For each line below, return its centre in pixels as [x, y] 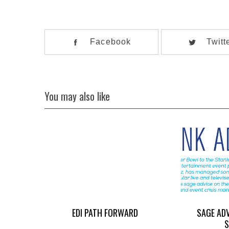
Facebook [111, 42]
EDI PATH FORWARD [105, 213]
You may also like [77, 97]
